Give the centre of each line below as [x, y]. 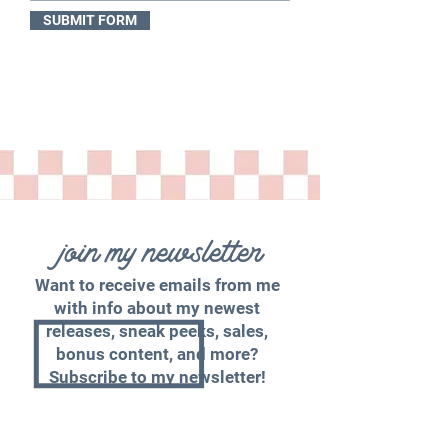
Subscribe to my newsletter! [157, 377]
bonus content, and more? [157, 354]
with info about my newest [157, 308]
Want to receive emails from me [157, 285]
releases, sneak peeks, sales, [157, 331]
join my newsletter [162, 249]
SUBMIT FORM [90, 20]
